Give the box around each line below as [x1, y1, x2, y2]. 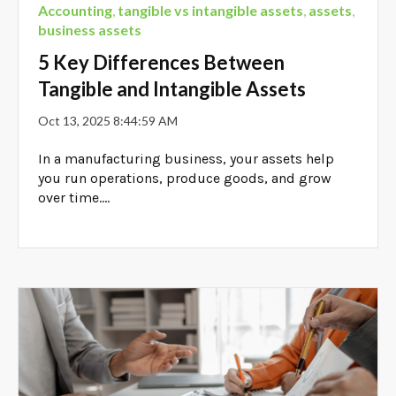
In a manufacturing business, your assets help [38, 149, 335, 167]
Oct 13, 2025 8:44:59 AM [38, 113, 179, 129]
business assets [38, 20, 142, 38]
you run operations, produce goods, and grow [38, 169, 332, 187]
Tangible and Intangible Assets [38, 77, 307, 102]
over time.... [38, 188, 110, 206]
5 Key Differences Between [38, 50, 286, 75]
